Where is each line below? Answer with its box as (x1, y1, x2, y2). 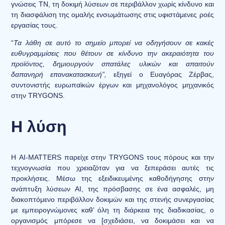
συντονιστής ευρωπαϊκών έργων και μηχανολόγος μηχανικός (11, 81, 214, 89)
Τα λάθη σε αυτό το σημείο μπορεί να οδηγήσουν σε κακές (14, 39, 214, 47)
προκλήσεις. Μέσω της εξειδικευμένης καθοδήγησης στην (11, 174, 214, 183)
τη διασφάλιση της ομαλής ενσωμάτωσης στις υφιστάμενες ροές (11, 10, 214, 19)
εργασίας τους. (11, 21, 58, 29)
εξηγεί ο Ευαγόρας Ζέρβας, (106, 70, 214, 79)
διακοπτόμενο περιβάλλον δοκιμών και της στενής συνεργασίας (11, 195, 214, 204)
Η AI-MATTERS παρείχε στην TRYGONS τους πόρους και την (11, 153, 214, 162)
